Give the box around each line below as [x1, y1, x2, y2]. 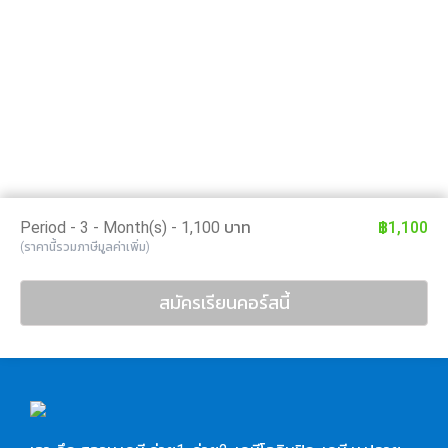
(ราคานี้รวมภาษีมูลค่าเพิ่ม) [20, 239, 150, 254]
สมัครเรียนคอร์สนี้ [158, 292, 290, 314]
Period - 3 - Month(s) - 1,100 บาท [20, 217, 251, 237]
